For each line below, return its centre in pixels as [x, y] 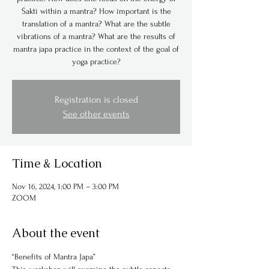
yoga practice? [96, 62]
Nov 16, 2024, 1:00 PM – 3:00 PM [65, 186]
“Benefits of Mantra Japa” [54, 257]
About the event [56, 233]
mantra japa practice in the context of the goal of [96, 49]
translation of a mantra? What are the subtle [96, 24]
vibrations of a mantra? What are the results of [96, 36]
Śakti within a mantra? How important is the [96, 11]
